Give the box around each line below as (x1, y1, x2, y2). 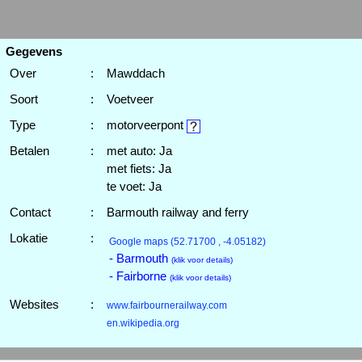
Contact (9, 205, 51, 219)
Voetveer (106, 92, 154, 106)
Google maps (108, 236, 170, 247)
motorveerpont (106, 118, 187, 132)
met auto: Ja (106, 144, 172, 158)
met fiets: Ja (106, 162, 171, 175)
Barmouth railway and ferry (106, 205, 249, 219)
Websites (9, 297, 59, 311)
